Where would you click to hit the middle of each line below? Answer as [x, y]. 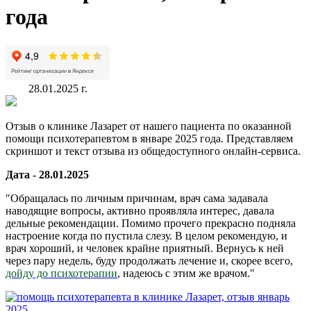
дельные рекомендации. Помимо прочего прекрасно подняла [151, 223]
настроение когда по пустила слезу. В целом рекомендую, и [146, 235]
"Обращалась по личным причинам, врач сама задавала [137, 198]
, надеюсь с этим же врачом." [186, 273]
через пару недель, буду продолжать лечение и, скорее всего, [149, 260]
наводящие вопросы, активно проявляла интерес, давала [140, 210]
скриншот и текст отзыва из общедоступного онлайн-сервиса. [153, 151]
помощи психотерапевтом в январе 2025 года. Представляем [149, 138]
